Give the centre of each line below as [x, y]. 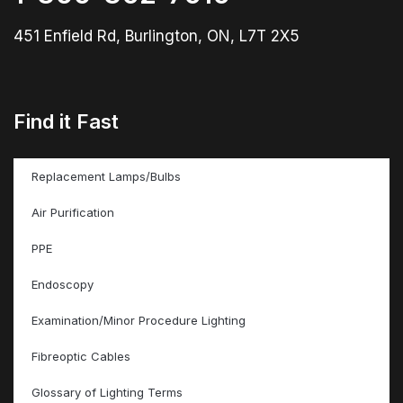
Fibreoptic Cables [81, 356]
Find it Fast [66, 121]
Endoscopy [63, 284]
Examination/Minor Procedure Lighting [139, 320]
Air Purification [73, 212]
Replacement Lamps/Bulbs [106, 176]
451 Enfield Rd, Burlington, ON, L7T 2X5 [157, 36]
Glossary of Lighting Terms [107, 392]
